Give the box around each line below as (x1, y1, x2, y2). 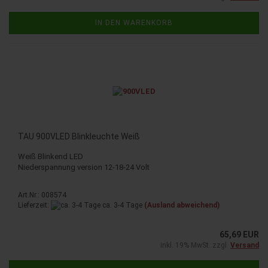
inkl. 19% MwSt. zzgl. (160, 240, 230, 249)
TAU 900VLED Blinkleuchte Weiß (18, 131, 140, 141)
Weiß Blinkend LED (18, 151, 83, 161)
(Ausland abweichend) (144, 200, 220, 209)
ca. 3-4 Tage (100, 200, 142, 209)
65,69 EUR (220, 229, 259, 239)
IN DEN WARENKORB (95, 18, 173, 27)
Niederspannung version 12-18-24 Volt (18, 162, 150, 172)
